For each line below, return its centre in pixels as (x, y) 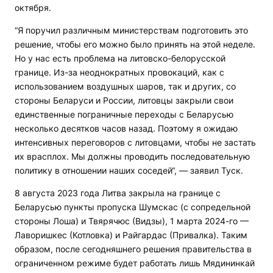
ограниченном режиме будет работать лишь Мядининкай (135, 263)
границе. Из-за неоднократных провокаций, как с (119, 73)
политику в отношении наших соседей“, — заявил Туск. (129, 171)
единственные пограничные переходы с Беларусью (124, 115)
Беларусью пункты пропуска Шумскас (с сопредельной (133, 207)
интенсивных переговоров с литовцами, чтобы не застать (135, 143)
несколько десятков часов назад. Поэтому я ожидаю (126, 129)
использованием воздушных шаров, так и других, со (125, 87)
